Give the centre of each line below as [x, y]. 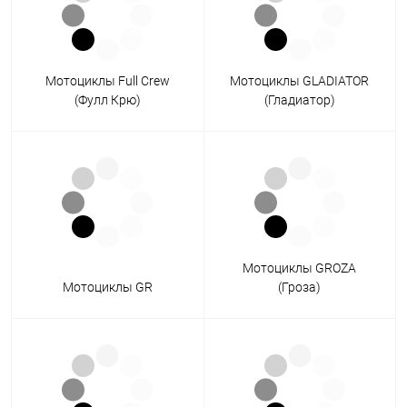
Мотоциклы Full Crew [107, 81]
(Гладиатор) [299, 100]
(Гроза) [300, 288]
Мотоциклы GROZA [300, 268]
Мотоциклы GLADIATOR [300, 81]
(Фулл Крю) [107, 100]
